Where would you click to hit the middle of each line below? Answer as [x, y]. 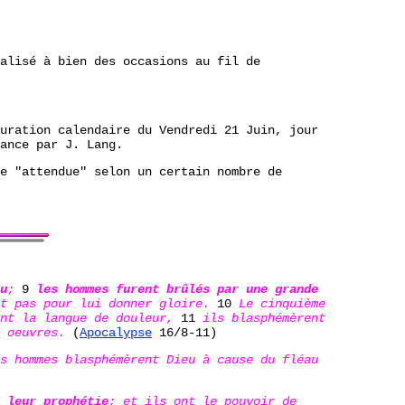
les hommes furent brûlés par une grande [177, 289]
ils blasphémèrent [264, 318]
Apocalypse [116, 332]
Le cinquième [278, 303]
